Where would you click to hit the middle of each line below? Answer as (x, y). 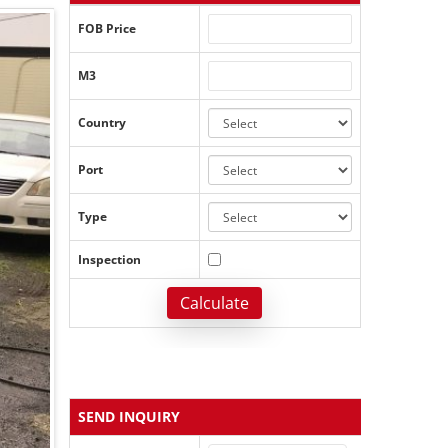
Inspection (109, 259)
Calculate (214, 303)
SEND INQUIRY (128, 416)
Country (101, 122)
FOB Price (106, 28)
